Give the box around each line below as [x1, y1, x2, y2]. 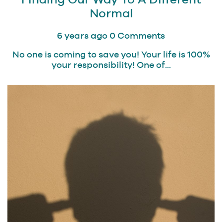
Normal [89, 6, 133, 20]
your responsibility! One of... [51, 59, 171, 70]
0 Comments [110, 30, 165, 41]
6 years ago [57, 30, 108, 41]
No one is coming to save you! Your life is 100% [12, 49, 210, 60]
